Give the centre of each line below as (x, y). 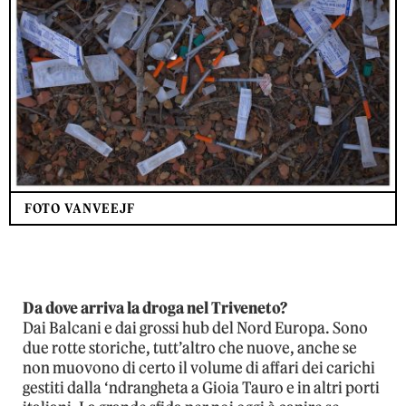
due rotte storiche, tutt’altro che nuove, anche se (190, 348)
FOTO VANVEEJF (80, 209)
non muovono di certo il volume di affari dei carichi (199, 368)
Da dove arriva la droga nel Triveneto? (155, 309)
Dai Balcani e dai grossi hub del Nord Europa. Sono (195, 329)
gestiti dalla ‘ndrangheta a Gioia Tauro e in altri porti (201, 388)
